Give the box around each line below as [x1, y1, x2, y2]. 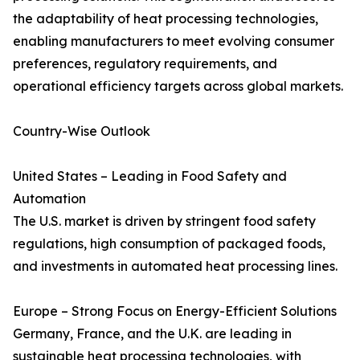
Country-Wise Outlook [13, 123, 150, 140]
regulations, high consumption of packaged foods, [13, 235, 325, 252]
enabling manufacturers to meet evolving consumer [13, 33, 334, 50]
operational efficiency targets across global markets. [13, 78, 343, 95]
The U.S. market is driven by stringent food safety [13, 213, 316, 230]
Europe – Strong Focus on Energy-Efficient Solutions [13, 303, 337, 320]
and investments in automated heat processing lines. [13, 258, 337, 275]
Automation [13, 190, 86, 207]
